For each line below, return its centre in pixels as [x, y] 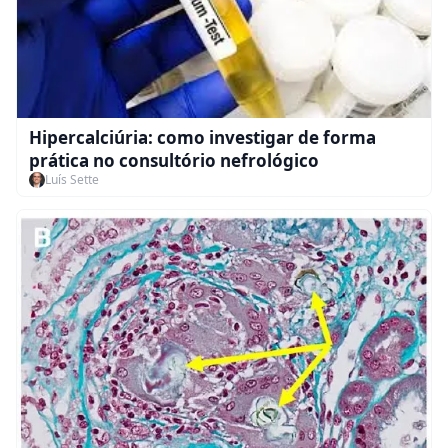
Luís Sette [72, 180]
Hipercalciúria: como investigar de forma [202, 138]
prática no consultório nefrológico [174, 161]
